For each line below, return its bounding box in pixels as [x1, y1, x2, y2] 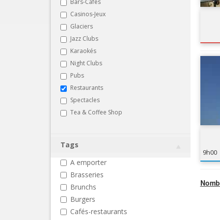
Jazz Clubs [70, 34, 98, 43]
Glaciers [70, 22, 93, 30]
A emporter [70, 157, 107, 167]
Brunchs [70, 182, 96, 192]
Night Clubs [70, 58, 102, 67]
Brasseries [70, 169, 104, 179]
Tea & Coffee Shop [70, 108, 122, 116]
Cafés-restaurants [70, 206, 127, 216]
